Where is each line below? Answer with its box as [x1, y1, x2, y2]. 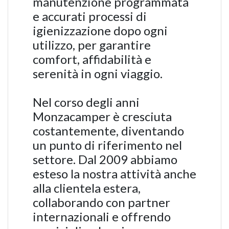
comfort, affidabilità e [33, 52, 151, 66]
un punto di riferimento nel [33, 138, 182, 152]
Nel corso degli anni [33, 95, 140, 109]
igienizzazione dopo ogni [33, 23, 168, 38]
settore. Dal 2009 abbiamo [33, 152, 177, 167]
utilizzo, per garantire [33, 37, 151, 52]
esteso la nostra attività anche [33, 166, 196, 181]
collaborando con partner [33, 195, 170, 210]
